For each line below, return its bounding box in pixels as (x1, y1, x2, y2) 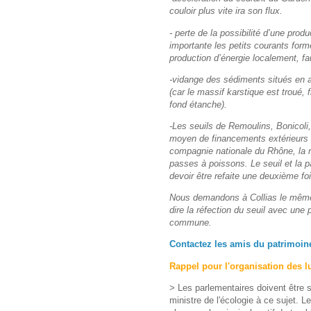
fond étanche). (169, 99, 227, 110)
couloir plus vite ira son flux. (169, 6, 283, 17)
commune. (169, 217, 212, 228)
